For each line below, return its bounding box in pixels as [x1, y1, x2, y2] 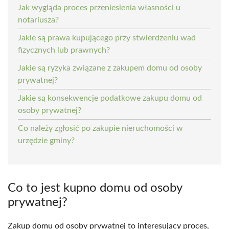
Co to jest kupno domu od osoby [8, 181, 182, 194]
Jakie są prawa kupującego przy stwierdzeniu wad [18, 33, 196, 42]
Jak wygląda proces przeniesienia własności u [18, 3, 180, 12]
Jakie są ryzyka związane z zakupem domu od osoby [18, 63, 202, 72]
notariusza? [18, 15, 59, 24]
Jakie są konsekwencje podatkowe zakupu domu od [18, 94, 202, 102]
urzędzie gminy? [18, 136, 75, 145]
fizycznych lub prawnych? [18, 45, 110, 54]
